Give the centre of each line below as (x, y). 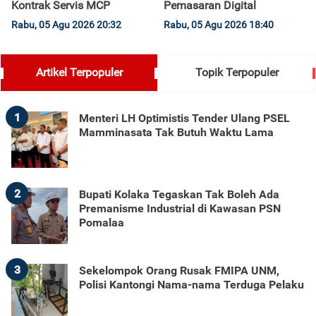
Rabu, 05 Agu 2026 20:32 (66, 25)
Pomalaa (102, 223)
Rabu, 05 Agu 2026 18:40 (219, 25)
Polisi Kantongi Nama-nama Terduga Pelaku (192, 285)
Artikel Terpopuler (79, 72)
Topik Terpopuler (237, 72)
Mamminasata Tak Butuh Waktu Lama (176, 132)
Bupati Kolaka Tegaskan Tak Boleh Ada (179, 194)
